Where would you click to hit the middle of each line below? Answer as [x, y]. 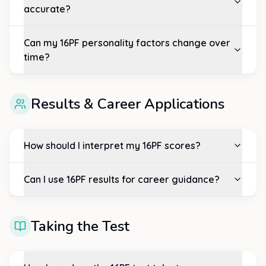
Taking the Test [80, 226]
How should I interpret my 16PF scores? [112, 145]
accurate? [47, 9]
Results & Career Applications [128, 104]
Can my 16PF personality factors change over [127, 43]
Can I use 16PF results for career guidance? [122, 179]
